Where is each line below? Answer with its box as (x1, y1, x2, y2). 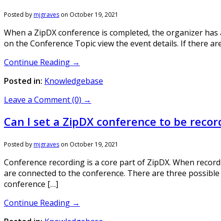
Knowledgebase (44, 75, 103, 86)
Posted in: (4, 75, 42, 86)
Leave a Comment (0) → (4, 94, 91, 105)
